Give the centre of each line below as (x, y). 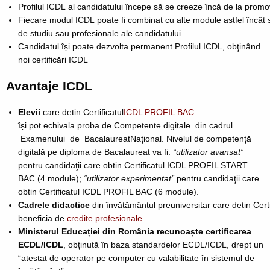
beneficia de (42, 218)
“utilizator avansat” (208, 152)
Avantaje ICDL (51, 86)
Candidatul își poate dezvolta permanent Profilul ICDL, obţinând (139, 46)
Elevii (30, 112)
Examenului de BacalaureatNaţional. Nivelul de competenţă (135, 138)
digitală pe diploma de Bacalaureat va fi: (96, 152)
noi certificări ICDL (53, 59)
